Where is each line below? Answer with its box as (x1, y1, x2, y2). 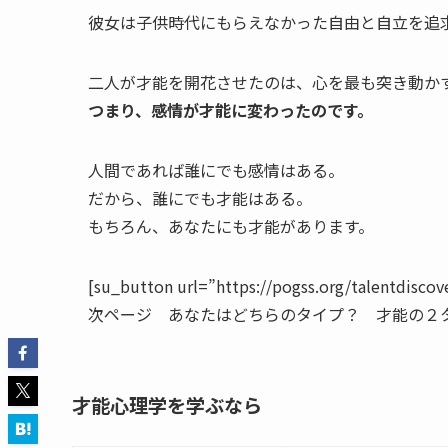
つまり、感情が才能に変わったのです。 (88, 97, 373, 122)
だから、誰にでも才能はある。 (88, 185, 312, 210)
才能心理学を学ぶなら (72, 390, 262, 419)
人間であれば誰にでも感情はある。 (88, 157, 344, 182)
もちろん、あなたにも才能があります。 (88, 213, 374, 238)
